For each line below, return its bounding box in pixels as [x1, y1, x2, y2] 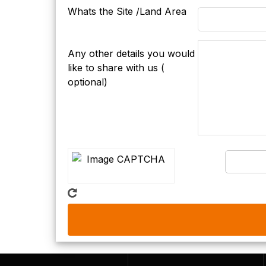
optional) [68, 76, 107, 88]
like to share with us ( [68, 62, 164, 74]
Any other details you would [68, 47, 195, 59]
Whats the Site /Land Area [68, 5, 186, 17]
